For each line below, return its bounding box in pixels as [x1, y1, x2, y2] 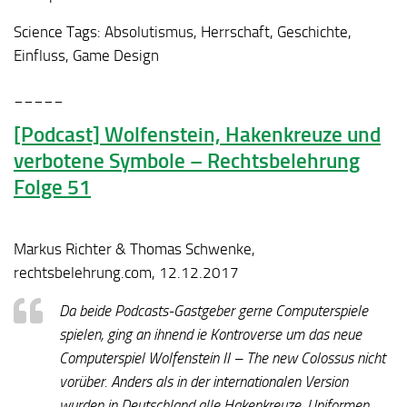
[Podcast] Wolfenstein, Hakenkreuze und [14, 122, 381, 147]
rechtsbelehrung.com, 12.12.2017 [14, 263, 239, 282]
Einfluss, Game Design [14, 46, 159, 65]
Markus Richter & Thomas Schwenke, [14, 239, 255, 258]
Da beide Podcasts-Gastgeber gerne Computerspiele [59, 302, 368, 321]
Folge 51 [14, 174, 91, 200]
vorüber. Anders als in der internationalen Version [59, 372, 348, 392]
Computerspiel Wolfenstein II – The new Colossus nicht [59, 349, 385, 368]
